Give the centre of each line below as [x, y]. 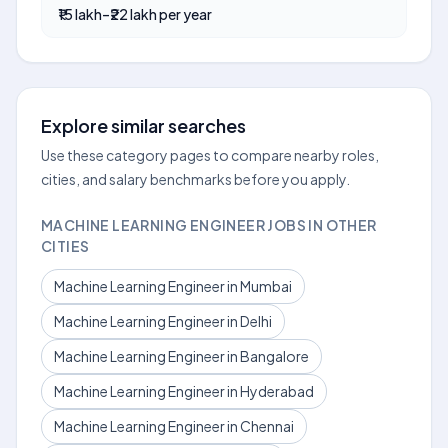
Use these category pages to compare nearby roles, [210, 155]
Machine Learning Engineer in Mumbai [173, 286]
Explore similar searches [143, 125]
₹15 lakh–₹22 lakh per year [135, 14]
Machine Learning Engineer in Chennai [174, 426]
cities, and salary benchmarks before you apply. [195, 179]
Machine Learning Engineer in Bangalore [181, 356]
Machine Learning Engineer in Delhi [163, 321]
